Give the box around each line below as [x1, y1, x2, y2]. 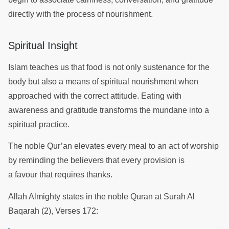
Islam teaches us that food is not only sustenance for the [8, 62, 210, 72]
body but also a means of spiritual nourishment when [8, 77, 198, 86]
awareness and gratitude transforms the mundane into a [8, 105, 209, 114]
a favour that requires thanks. [8, 170, 114, 179]
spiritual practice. [8, 120, 72, 129]
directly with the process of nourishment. [8, 9, 155, 18]
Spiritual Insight [8, 39, 81, 51]
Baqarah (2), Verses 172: [8, 206, 100, 215]
